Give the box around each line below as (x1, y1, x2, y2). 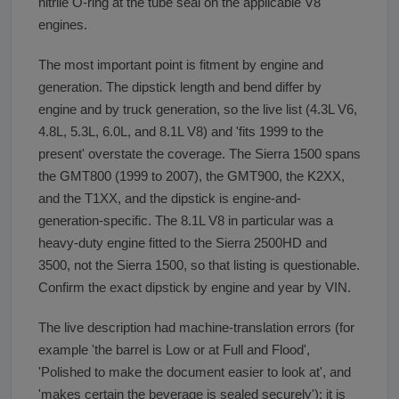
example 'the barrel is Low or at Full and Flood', (38, 342, 310, 357)
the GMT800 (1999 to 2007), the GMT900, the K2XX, (38, 168, 345, 183)
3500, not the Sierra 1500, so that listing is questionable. (38, 257, 360, 273)
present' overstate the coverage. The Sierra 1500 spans (38, 146, 361, 161)
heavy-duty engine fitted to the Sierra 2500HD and (38, 235, 327, 250)
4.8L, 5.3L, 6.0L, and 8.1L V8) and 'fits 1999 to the (38, 124, 323, 139)
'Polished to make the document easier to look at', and (38, 364, 351, 379)
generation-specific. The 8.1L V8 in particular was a (38, 213, 333, 228)
